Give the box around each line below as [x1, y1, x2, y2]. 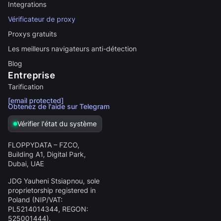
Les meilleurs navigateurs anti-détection [8, 44, 137, 53]
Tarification [8, 82, 43, 91]
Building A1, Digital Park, [8, 150, 86, 158]
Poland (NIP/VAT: [8, 195, 63, 204]
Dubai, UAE [8, 159, 44, 168]
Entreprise [8, 70, 55, 80]
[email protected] [8, 96, 64, 105]
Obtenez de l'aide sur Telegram [8, 102, 110, 110]
